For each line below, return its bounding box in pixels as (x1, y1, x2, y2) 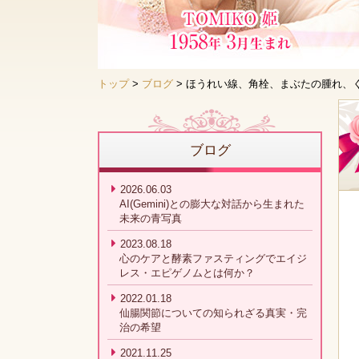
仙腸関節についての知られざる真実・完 (119, 307, 307, 319)
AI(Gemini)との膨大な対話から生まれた (119, 198, 305, 210)
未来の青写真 (119, 212, 182, 224)
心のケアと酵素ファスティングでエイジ (119, 252, 307, 264)
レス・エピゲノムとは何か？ (119, 267, 255, 279)
